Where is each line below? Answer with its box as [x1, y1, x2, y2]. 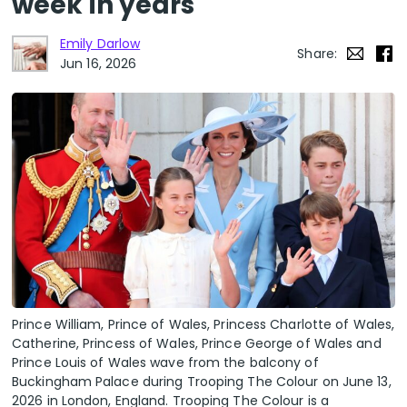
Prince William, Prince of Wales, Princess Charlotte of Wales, [12, 315, 395, 334]
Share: [297, 45, 337, 63]
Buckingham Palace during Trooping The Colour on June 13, [12, 372, 392, 392]
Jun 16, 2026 [60, 55, 137, 73]
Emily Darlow [60, 35, 141, 53]
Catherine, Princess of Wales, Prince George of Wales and [12, 334, 382, 353]
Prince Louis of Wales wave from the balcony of [12, 353, 319, 372]
